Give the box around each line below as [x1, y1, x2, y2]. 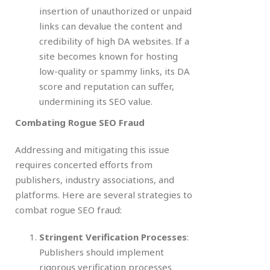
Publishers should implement [39, 245, 164, 258]
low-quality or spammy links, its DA [39, 64, 190, 77]
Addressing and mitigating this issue [15, 143, 169, 155]
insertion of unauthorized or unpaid [39, 4, 192, 17]
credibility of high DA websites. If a [39, 34, 189, 47]
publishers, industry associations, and [15, 173, 174, 186]
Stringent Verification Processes [39, 230, 187, 243]
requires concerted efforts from [15, 158, 152, 171]
